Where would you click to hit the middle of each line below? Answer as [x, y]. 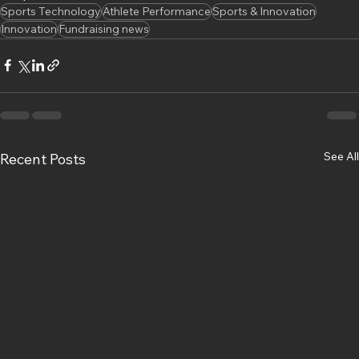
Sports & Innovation [264, 11]
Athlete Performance [157, 11]
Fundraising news [104, 28]
